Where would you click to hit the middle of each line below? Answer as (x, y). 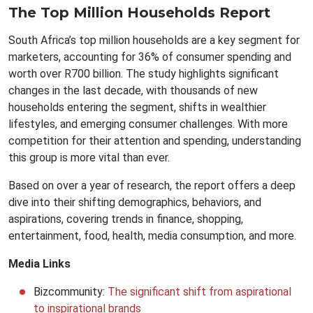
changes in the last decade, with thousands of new (133, 91)
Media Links (39, 264)
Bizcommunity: (71, 292)
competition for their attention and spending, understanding (155, 141)
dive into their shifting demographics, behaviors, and (135, 203)
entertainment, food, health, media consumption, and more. (152, 236)
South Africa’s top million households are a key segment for (154, 41)
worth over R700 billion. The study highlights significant (144, 74)
